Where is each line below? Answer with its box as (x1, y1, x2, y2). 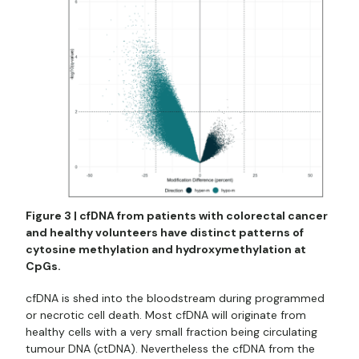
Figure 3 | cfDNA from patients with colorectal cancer (26, 208, 328, 224)
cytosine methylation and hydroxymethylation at (26, 242, 306, 257)
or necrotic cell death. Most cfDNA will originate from (26, 308, 306, 323)
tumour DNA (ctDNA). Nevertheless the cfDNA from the (26, 341, 315, 357)
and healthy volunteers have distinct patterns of (26, 225, 304, 240)
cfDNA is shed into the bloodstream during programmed (26, 291, 325, 306)
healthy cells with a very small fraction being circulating (26, 325, 317, 340)
